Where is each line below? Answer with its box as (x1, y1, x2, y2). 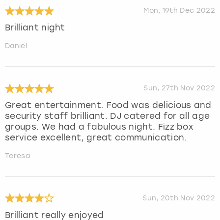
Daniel (5, 42, 27, 51)
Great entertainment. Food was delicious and (5, 100, 212, 110)
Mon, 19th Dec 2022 (143, 6, 215, 15)
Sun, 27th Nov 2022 (143, 84, 215, 93)
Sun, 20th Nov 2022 (142, 194, 215, 203)
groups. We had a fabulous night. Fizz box (5, 122, 193, 132)
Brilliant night (5, 23, 65, 33)
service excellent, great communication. (5, 133, 187, 143)
